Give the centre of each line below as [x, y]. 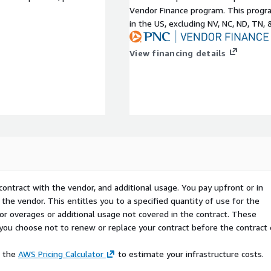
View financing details [178, 53]
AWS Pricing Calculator [61, 254]
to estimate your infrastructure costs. [190, 254]
